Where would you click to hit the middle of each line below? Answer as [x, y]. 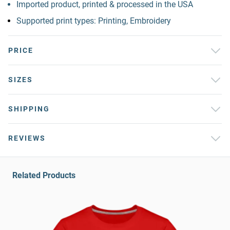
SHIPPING [29, 109]
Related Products [44, 175]
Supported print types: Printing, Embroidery [94, 21]
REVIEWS [27, 138]
